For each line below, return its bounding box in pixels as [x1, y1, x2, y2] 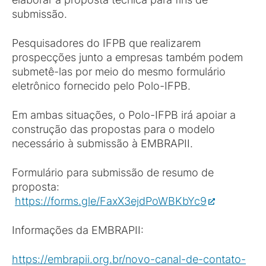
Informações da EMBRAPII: [12, 224, 144, 236]
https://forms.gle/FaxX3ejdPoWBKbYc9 [15, 195, 207, 207]
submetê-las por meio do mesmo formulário [12, 65, 226, 78]
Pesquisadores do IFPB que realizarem [12, 37, 201, 49]
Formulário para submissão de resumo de [12, 166, 214, 179]
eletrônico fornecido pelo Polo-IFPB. [12, 80, 197, 92]
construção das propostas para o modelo [12, 123, 215, 135]
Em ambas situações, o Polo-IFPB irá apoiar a [12, 109, 236, 121]
